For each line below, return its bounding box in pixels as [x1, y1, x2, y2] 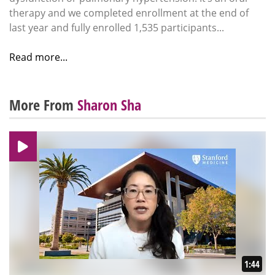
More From [9, 95, 77, 115]
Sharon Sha [77, 95, 141, 115]
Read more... [9, 50, 68, 64]
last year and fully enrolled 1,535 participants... [9, 21, 224, 35]
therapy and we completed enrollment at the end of [9, 6, 249, 20]
